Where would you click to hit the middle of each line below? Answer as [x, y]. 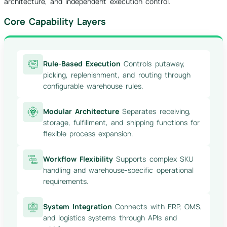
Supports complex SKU [153, 159]
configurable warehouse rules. [93, 86]
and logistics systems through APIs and [110, 218]
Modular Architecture [81, 111]
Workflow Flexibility [78, 159]
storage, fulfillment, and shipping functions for [121, 123]
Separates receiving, [155, 111]
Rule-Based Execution [82, 64]
